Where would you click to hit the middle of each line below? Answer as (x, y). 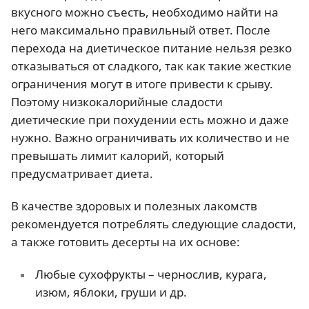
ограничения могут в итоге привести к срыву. (142, 83)
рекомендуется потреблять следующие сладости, (154, 224)
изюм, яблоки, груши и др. (111, 292)
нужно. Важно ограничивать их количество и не (150, 137)
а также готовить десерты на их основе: (126, 242)
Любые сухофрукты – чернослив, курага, (151, 275)
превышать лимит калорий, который (118, 155)
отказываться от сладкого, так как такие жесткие (151, 66)
